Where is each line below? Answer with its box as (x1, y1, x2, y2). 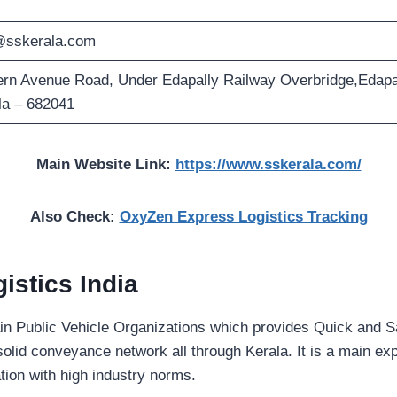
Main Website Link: (35, 156, 175, 174)
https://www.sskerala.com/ (175, 156, 362, 174)
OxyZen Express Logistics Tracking (119, 208, 368, 226)
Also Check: (29, 208, 120, 226)
